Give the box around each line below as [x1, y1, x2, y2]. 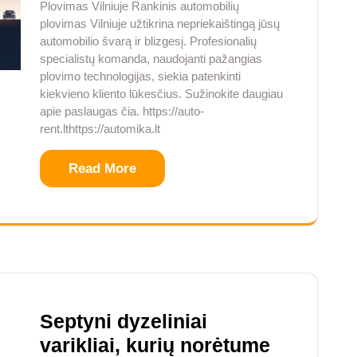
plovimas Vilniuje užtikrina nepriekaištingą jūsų [40, 17, 280, 31]
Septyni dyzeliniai [40, 310, 207, 333]
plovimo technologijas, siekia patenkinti [40, 69, 241, 84]
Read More [69, 161, 136, 177]
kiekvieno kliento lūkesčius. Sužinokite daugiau [40, 87, 283, 101]
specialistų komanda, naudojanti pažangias [40, 52, 262, 66]
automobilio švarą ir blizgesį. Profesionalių [40, 34, 257, 49]
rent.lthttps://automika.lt [40, 122, 160, 136]
